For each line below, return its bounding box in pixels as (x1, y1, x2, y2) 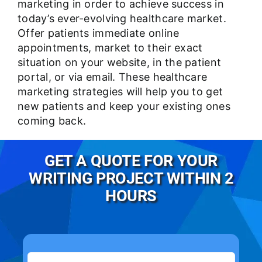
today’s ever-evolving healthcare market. (17, 12, 226, 25)
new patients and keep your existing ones (17, 99, 230, 112)
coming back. (17, 114, 87, 127)
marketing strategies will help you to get (17, 85, 223, 98)
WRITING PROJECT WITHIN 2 (29, 169, 233, 188)
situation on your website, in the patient (17, 56, 222, 68)
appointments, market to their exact (17, 41, 203, 54)
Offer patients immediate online (17, 26, 180, 39)
